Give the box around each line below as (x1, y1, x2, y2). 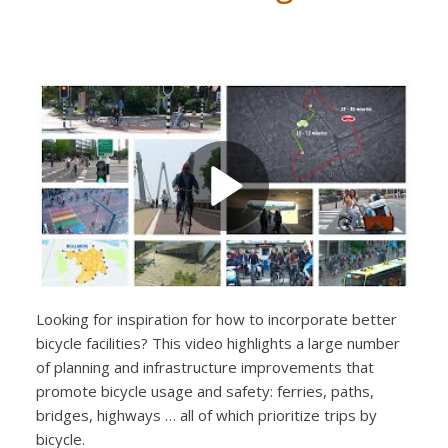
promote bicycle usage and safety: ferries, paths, (36, 380, 374, 401)
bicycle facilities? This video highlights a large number (36, 332, 400, 353)
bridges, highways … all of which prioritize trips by (36, 404, 377, 425)
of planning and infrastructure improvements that (36, 356, 374, 377)
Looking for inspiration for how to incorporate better (36, 308, 397, 329)
